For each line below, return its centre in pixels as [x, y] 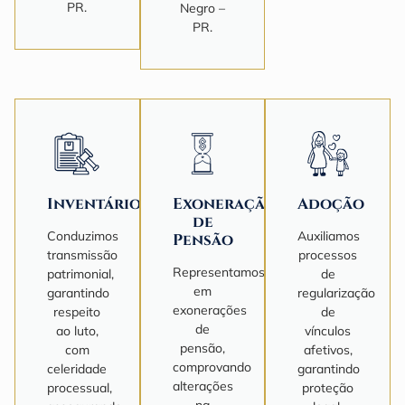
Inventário [94, 203]
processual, [80, 387]
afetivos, [328, 349]
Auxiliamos [329, 235]
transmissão [82, 254]
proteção [328, 387]
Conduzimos [83, 235]
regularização [337, 292]
